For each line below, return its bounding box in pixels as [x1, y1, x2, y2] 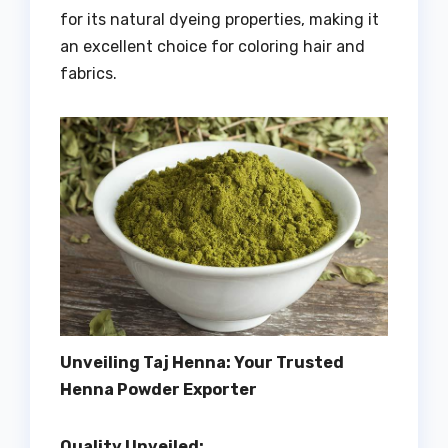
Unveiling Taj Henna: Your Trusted [60, 352, 344, 372]
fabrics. [60, 64, 117, 84]
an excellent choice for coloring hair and [60, 37, 365, 57]
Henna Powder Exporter [60, 379, 257, 399]
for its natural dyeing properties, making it [60, 10, 379, 30]
